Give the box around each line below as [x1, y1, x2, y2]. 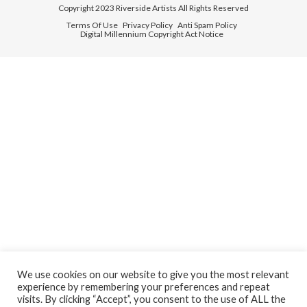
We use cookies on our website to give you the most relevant [17, 269, 289, 280]
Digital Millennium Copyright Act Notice [80, 28, 223, 39]
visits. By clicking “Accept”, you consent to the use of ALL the [17, 293, 286, 305]
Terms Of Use [66, 19, 118, 30]
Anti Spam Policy [177, 19, 237, 30]
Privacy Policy [123, 19, 173, 30]
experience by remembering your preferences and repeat [17, 281, 270, 293]
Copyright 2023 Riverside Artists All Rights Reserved [58, 2, 249, 13]
